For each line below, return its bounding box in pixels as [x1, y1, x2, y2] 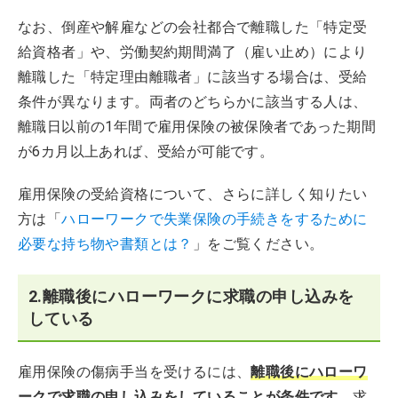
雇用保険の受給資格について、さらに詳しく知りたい [18, 186, 368, 203]
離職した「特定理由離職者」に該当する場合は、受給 [18, 68, 368, 85]
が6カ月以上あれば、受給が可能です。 [18, 143, 275, 160]
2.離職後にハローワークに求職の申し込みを [28, 287, 354, 306]
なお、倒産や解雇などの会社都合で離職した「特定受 [18, 19, 368, 36]
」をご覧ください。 [192, 235, 324, 252]
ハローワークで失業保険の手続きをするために [61, 211, 368, 227]
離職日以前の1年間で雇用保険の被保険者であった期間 [18, 118, 376, 135]
